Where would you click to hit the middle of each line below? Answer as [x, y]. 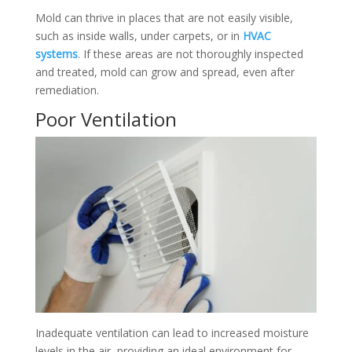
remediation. [67, 90]
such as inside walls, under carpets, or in [139, 35]
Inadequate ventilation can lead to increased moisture [172, 332]
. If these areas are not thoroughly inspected [190, 53]
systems [56, 53]
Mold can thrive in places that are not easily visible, [164, 17]
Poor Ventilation [106, 119]
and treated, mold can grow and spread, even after [165, 71]
